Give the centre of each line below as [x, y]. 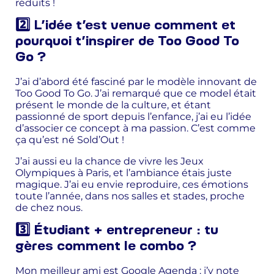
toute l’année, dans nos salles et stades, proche [130, 196]
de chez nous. [49, 207]
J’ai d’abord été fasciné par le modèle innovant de [136, 81]
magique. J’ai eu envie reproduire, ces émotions [132, 184]
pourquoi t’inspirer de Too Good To [127, 42]
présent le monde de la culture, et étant [113, 105]
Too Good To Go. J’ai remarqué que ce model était [136, 93]
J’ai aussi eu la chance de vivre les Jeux [109, 161]
